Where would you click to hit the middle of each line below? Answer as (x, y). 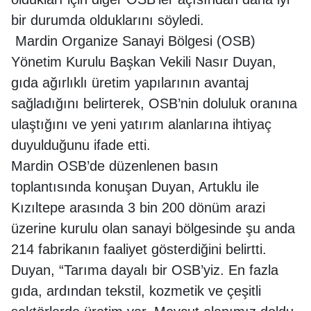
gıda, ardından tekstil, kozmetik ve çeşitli (136, 291)
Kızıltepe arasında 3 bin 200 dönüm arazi (138, 207)
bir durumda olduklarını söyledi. (108, 20)
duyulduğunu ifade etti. (81, 145)
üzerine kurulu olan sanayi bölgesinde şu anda (153, 228)
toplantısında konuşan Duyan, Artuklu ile (135, 186)
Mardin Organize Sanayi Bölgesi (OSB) (133, 41)
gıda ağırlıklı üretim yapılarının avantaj (130, 82)
